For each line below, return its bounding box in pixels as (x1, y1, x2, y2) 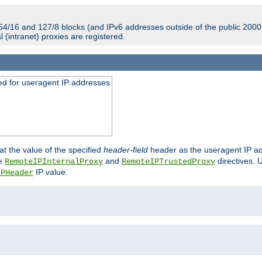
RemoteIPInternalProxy (5, 157, 103, 167)
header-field (104, 145, 148, 155)
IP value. (33, 167, 68, 177)
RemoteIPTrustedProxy (122, 157, 215, 167)
